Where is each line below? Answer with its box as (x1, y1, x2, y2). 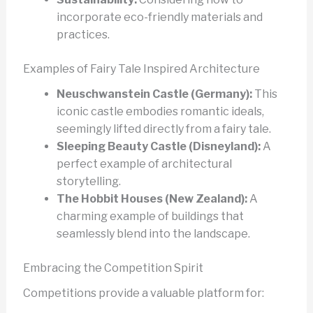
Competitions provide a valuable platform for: (22, 286, 264, 300)
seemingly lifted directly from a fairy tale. (56, 122, 271, 136)
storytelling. (56, 174, 121, 188)
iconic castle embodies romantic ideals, (56, 104, 264, 118)
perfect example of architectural (56, 156, 232, 170)
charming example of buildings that (56, 209, 244, 223)
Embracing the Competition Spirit (22, 261, 203, 275)
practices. (56, 27, 110, 41)
